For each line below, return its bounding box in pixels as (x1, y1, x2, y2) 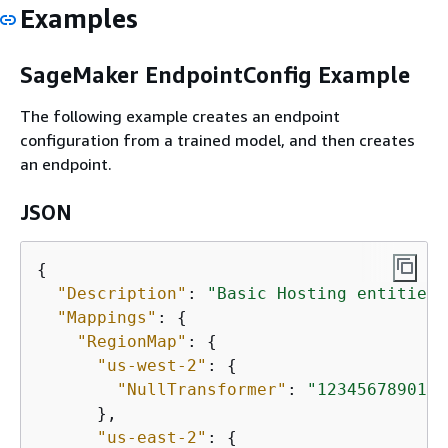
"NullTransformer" (117, 380, 287, 400)
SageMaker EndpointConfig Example (20, 61, 410, 88)
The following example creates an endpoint (20, 106, 340, 127)
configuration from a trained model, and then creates (20, 130, 415, 151)
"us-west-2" (97, 356, 207, 376)
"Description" (57, 284, 187, 304)
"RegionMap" (77, 332, 187, 352)
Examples (20, 3, 138, 35)
